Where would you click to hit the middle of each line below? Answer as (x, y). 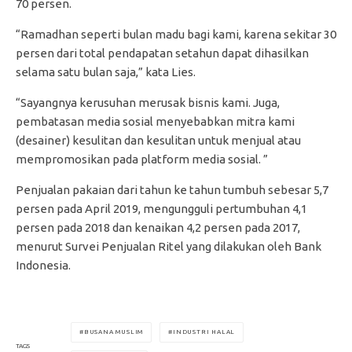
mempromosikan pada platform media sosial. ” (142, 159)
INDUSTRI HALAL (204, 332)
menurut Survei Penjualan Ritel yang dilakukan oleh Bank (169, 246)
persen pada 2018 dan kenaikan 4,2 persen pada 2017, (158, 227)
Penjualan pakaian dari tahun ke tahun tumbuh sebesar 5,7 (172, 189)
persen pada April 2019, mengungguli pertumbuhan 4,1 (161, 208)
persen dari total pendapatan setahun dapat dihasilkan (162, 53)
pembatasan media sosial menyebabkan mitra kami (155, 121)
